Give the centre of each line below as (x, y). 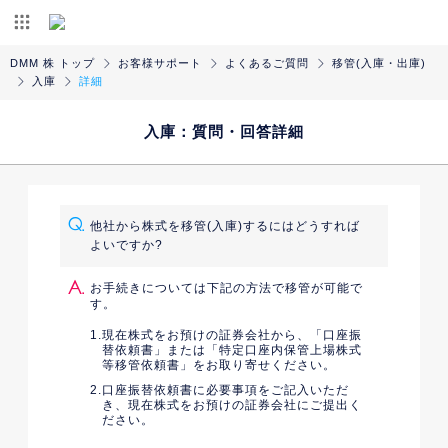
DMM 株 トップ (52, 63)
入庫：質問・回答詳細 (224, 131)
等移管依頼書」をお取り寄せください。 (219, 365)
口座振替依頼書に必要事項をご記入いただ (225, 390)
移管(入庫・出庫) (379, 63)
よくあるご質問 (267, 63)
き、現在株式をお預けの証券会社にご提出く (232, 405)
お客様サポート (160, 63)
